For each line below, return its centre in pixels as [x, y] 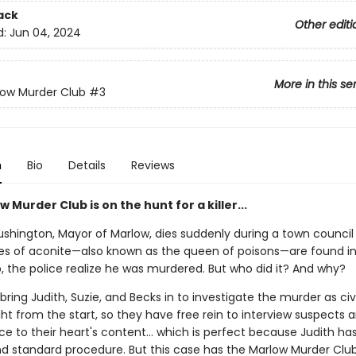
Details [87, 165]
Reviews [153, 165]
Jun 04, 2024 [45, 33]
